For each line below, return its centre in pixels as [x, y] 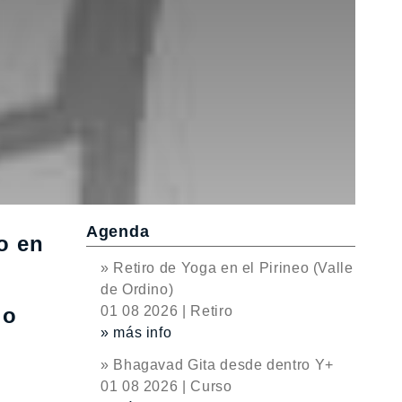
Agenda [118, 232]
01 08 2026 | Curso [166, 386]
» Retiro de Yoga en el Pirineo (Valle [227, 268]
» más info [136, 332]
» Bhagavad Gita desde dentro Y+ [217, 365]
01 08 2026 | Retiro [167, 311]
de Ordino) [137, 289]
